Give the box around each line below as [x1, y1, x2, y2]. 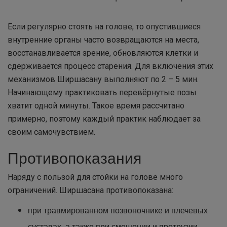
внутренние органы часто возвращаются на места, [8, 35, 199, 45]
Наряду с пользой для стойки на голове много [8, 172, 183, 182]
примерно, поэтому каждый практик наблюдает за [8, 114, 201, 124]
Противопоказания [8, 146, 141, 168]
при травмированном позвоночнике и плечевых [28, 204, 208, 216]
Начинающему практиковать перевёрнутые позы [8, 88, 197, 97]
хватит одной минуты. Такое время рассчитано [8, 101, 184, 110]
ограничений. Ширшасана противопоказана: [8, 185, 173, 195]
